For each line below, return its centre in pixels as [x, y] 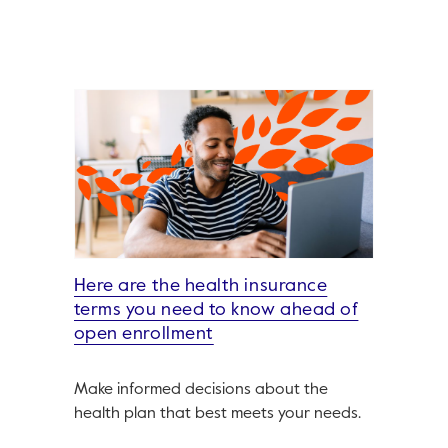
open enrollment [143, 334]
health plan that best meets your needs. [217, 414]
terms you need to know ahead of [216, 310]
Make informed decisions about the [200, 390]
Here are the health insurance [200, 286]
